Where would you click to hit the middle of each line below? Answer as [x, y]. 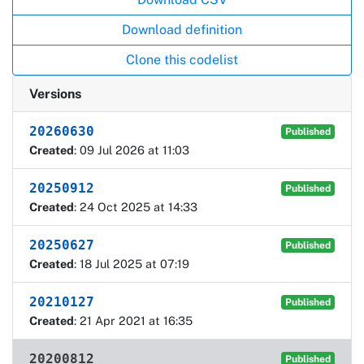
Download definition [182, 29]
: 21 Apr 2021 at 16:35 [133, 320]
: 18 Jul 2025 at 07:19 [132, 263]
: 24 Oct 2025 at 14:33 [136, 206]
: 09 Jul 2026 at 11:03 [132, 149]
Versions [55, 93]
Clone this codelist [182, 59]
